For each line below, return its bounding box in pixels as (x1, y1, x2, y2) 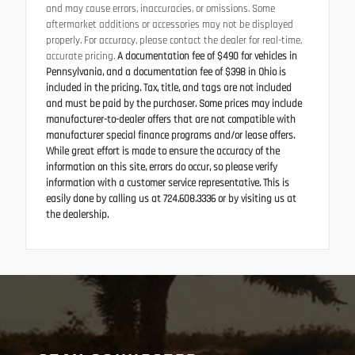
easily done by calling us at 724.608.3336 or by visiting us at (46, 193, 296, 207)
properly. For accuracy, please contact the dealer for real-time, (46, 34, 302, 48)
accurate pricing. (46, 50, 115, 64)
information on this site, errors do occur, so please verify (46, 161, 277, 175)
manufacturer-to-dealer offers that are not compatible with (46, 113, 296, 128)
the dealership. (46, 208, 109, 223)
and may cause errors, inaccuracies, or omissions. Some (46, 2, 275, 17)
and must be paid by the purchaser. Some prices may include (46, 97, 302, 112)
